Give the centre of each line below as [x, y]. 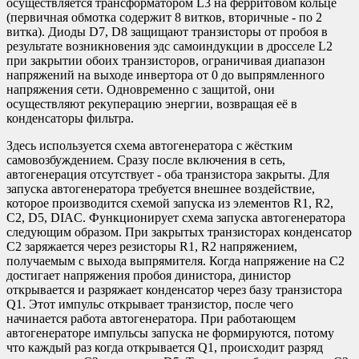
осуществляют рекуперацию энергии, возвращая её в [152, 103]
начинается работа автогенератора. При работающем [151, 318]
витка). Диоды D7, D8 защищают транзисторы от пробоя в [167, 31]
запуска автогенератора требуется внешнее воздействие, [161, 188]
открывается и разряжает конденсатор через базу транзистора [174, 289]
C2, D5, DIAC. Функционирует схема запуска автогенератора [176, 217]
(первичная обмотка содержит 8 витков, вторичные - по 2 [164, 17]
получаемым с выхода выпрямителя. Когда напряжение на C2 [175, 260]
